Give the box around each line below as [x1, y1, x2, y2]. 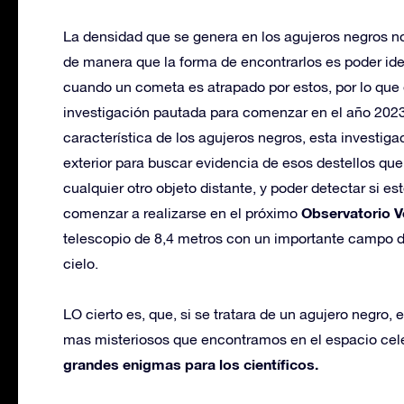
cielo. [63, 254, 98, 271]
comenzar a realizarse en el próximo [63, 204, 301, 221]
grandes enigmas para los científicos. [63, 354, 318, 372]
